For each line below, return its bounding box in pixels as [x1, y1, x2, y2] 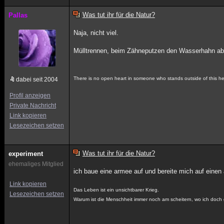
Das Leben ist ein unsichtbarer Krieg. [73, 187, 159, 192]
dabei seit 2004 [16, 76, 58, 83]
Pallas [8, 11, 27, 19]
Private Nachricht [9, 102, 56, 109]
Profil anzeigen [9, 92, 50, 99]
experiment [8, 150, 43, 157]
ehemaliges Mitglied [8, 160, 63, 167]
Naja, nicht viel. [73, 29, 119, 36]
